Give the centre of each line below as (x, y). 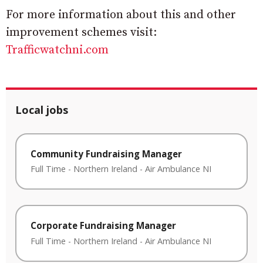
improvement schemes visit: (81, 32)
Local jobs (42, 109)
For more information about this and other (121, 15)
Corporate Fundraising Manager (103, 226)
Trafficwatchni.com (57, 50)
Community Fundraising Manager (106, 154)
